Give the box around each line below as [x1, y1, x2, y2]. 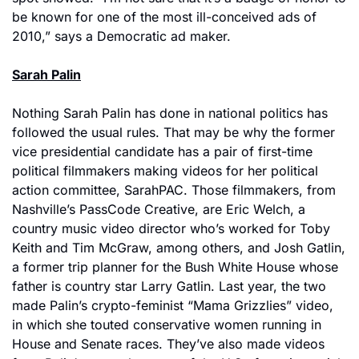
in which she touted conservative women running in [12, 317, 321, 333]
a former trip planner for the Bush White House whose [12, 259, 338, 275]
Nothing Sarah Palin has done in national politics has [12, 105, 328, 121]
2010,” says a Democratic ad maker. [12, 28, 231, 44]
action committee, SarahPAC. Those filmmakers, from [12, 182, 336, 198]
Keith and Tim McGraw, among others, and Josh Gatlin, [12, 240, 345, 256]
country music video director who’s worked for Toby [12, 220, 330, 236]
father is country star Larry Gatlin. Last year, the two [12, 278, 326, 294]
